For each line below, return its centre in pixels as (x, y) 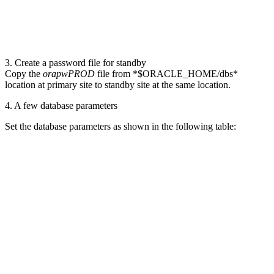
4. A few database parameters (61, 105)
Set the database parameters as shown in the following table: (120, 126)
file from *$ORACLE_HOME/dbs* (168, 73)
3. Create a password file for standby (76, 62)
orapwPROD (70, 73)
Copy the (24, 73)
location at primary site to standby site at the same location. (119, 84)
